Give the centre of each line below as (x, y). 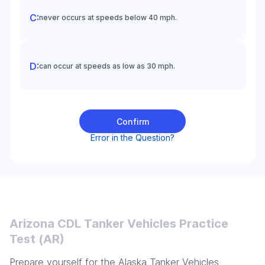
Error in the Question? (132, 138)
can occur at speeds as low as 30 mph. (107, 66)
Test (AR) (37, 239)
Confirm (132, 121)
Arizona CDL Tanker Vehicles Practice (119, 224)
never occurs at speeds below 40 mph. (108, 17)
